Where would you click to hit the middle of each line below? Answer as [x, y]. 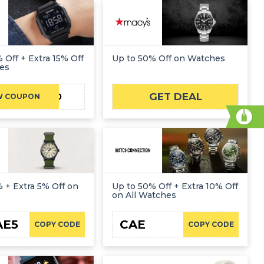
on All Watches [144, 195]
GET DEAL [175, 96]
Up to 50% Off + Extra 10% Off [175, 186]
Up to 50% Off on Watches [169, 59]
